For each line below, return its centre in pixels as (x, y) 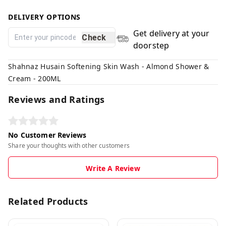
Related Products (48, 201)
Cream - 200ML (35, 78)
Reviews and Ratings (56, 99)
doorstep (151, 45)
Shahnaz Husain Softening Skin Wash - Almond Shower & (109, 66)
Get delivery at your (171, 33)
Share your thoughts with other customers (69, 146)
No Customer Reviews (47, 135)
